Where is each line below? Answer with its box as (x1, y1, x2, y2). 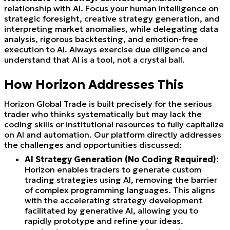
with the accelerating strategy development (25, 195, 202, 205)
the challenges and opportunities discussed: (4, 139, 182, 150)
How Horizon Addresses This (4, 76, 184, 92)
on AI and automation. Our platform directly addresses (4, 129, 221, 140)
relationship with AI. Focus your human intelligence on (4, 3, 219, 13)
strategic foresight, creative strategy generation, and (4, 13, 220, 24)
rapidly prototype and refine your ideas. (25, 215, 183, 226)
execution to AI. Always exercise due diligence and (4, 44, 207, 54)
